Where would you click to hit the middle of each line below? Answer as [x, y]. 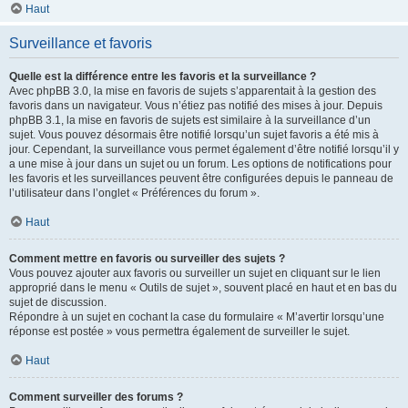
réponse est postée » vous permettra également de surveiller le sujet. [179, 331]
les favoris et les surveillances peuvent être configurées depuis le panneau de [201, 178]
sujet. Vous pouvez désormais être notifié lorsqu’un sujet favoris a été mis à [194, 135]
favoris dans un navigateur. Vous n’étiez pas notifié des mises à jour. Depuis [196, 106]
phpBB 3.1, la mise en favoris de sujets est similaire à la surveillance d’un [190, 120]
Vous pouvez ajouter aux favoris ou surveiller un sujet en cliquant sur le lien [195, 273]
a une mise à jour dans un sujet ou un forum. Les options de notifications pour [200, 164]
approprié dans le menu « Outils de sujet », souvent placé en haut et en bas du [203, 288]
